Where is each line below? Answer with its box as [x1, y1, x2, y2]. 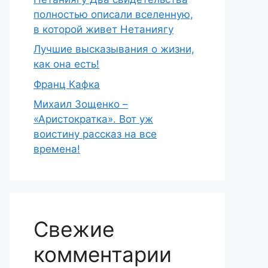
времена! [33, 143, 80, 155]
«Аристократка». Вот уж [33, 113, 153, 125]
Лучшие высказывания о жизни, [33, 43, 194, 55]
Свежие [33, 217, 114, 242]
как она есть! [33, 58, 99, 70]
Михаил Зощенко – [33, 98, 128, 110]
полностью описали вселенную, [33, 8, 193, 20]
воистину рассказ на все [33, 128, 157, 140]
